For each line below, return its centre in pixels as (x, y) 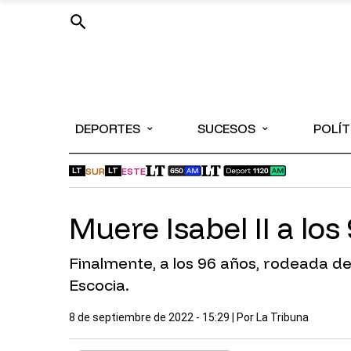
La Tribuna (282, 317)
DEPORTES (108, 128)
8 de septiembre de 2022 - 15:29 (149, 317)
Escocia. (99, 285)
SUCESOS (227, 128)
